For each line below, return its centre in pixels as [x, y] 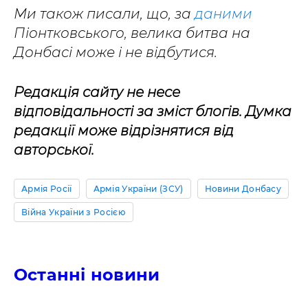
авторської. [54, 150]
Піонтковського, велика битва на [132, 33]
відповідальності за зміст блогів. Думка [153, 111]
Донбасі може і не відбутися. [115, 52]
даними [223, 14]
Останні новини [87, 275]
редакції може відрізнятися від [124, 131]
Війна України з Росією [74, 212]
